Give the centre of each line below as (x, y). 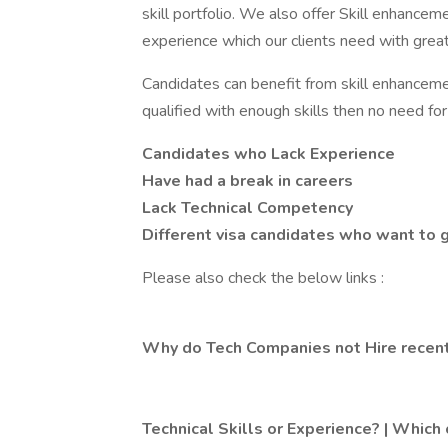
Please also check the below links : (263, 278)
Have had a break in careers (247, 181)
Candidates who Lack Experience (268, 154)
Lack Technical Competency (247, 208)
